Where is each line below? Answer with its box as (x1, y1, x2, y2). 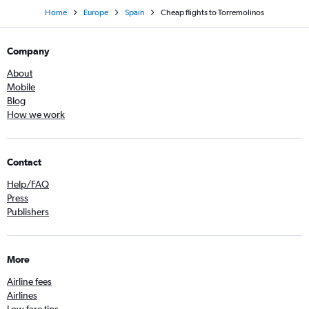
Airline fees (7, 276, 52, 288)
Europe (83, 8, 108, 18)
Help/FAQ (7, 179, 49, 190)
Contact (7, 157, 41, 168)
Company (7, 46, 50, 57)
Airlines (7, 290, 37, 301)
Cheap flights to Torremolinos (161, 8, 264, 18)
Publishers (7, 206, 49, 218)
